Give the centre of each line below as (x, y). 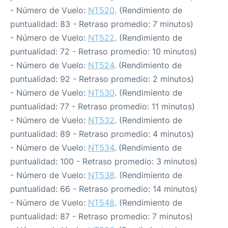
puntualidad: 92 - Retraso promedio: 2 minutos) (102, 79)
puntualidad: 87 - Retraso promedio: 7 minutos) (102, 216)
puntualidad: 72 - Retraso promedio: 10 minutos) (104, 51)
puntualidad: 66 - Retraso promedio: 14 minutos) (104, 189)
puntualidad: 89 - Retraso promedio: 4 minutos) (102, 134)
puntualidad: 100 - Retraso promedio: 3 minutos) (104, 161)
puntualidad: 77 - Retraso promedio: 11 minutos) (103, 106)
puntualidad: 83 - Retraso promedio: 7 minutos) (102, 24)
